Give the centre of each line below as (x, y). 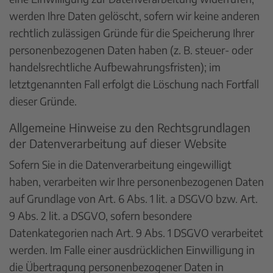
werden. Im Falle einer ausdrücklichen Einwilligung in (132, 250)
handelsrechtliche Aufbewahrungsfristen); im (115, 67)
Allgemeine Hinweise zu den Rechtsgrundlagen (130, 127)
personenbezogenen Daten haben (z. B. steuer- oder (131, 50)
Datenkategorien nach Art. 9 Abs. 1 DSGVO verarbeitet (136, 232)
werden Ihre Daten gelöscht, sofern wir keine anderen (134, 16)
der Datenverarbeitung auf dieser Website (118, 143)
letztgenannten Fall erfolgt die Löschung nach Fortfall (134, 84)
